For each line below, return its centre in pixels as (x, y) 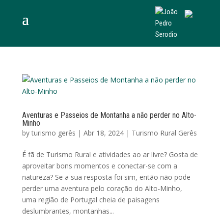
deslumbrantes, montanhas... (68, 211)
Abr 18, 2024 (103, 133)
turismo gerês (53, 133)
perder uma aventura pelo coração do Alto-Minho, (102, 188)
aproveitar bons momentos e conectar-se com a (99, 166)
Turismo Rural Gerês (164, 133)
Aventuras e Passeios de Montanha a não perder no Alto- (109, 115)
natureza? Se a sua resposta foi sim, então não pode (106, 177)
